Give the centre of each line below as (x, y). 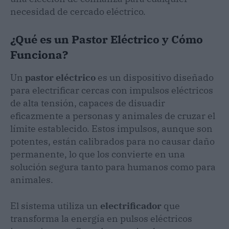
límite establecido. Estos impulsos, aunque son (111, 128)
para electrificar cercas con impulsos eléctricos (112, 90)
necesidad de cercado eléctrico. (78, 11)
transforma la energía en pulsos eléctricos (101, 218)
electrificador (131, 205)
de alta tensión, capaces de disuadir (88, 103)
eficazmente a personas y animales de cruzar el (113, 116)
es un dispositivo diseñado (155, 77)
